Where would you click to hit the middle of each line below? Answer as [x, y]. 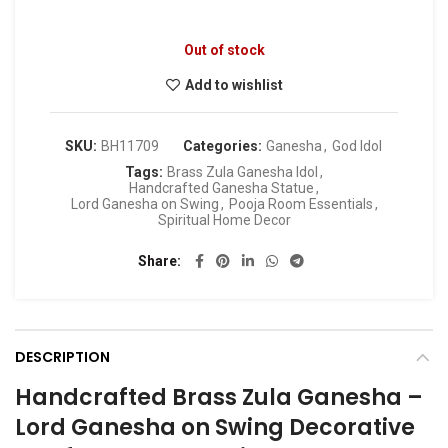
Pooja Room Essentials [300, 204]
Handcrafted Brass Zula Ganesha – [219, 398]
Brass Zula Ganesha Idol [242, 172]
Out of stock [224, 50]
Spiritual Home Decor [224, 220]
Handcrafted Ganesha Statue [221, 188]
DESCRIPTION [62, 357]
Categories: [224, 146]
